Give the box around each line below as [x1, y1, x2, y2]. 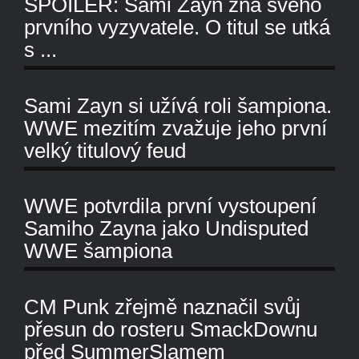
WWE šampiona [24, 239, 172, 264]
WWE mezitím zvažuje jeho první [24, 115, 327, 140]
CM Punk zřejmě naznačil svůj [24, 294, 301, 319]
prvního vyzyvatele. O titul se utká [24, 15, 330, 40]
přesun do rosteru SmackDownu [24, 317, 317, 341]
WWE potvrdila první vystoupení [24, 194, 317, 219]
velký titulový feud [24, 138, 186, 163]
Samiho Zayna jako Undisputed [24, 216, 309, 241]
